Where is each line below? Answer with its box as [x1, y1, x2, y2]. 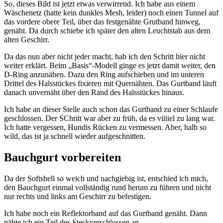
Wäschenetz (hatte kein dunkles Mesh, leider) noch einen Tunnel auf [4, 8, 219, 17]
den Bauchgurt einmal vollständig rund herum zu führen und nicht [4, 183, 211, 192]
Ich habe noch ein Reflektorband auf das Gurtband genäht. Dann [4, 209, 207, 218]
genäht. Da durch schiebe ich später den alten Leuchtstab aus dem [4, 26, 210, 35]
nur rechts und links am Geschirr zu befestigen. [4, 192, 151, 201]
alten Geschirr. [4, 35, 49, 44]
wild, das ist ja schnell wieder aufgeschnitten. [4, 131, 145, 140]
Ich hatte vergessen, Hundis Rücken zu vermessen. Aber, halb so [4, 122, 207, 131]
